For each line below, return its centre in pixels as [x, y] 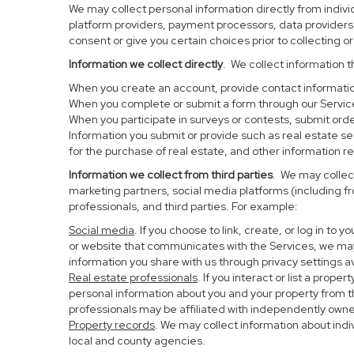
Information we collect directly [146, 64]
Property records [112, 325]
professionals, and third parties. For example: [183, 206]
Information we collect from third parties [171, 175]
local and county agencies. [137, 341]
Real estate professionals [133, 277]
